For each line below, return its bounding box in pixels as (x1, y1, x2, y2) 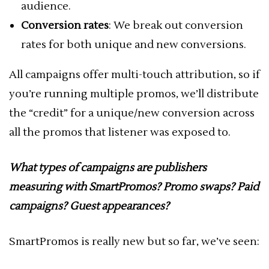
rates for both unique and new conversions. (21, 38, 246, 52)
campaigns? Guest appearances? (9, 199, 169, 213)
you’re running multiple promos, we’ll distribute (9, 87, 259, 101)
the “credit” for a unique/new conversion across (9, 106, 255, 120)
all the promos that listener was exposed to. (9, 125, 231, 139)
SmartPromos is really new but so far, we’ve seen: (9, 235, 259, 249)
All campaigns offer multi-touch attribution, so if (9, 68, 260, 82)
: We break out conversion (109, 19, 243, 32)
